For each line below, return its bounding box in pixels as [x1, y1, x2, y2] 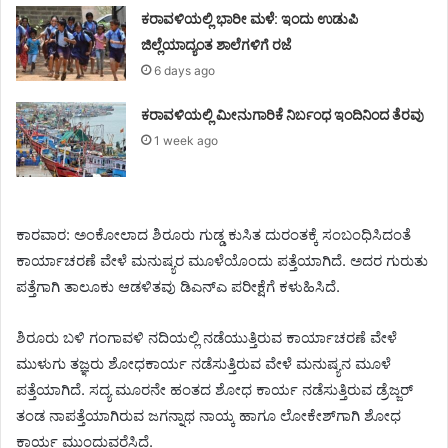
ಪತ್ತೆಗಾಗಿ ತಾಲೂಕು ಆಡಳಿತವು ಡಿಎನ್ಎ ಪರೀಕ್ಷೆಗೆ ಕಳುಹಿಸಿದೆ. [16, 276, 340, 296]
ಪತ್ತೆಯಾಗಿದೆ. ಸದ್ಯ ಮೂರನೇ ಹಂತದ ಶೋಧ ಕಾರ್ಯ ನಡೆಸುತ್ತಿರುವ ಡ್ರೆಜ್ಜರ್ [16, 379, 413, 399]
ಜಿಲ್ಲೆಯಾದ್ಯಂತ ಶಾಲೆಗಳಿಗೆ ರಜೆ [141, 34, 292, 55]
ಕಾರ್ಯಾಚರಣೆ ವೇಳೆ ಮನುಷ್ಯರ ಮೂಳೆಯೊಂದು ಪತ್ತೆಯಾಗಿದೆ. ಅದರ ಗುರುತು [16, 250, 428, 270]
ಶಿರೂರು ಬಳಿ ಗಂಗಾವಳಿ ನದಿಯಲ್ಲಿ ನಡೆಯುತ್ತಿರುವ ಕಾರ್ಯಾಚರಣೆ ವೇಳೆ [16, 327, 397, 347]
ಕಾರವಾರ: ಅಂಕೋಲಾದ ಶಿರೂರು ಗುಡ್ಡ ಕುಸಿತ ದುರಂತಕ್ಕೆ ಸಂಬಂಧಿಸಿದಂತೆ [16, 224, 411, 244]
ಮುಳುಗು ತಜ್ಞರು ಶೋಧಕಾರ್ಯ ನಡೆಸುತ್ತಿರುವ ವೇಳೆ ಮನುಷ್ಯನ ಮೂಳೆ [16, 353, 391, 373]
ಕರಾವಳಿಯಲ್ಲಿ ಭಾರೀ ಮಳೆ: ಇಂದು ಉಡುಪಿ [141, 8, 359, 29]
